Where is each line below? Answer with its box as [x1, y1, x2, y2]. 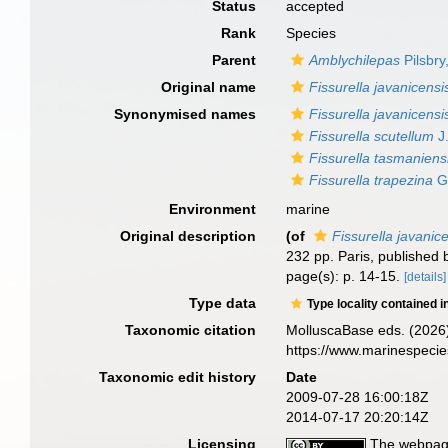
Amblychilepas [309, 52, 401, 68]
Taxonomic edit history [99, 369, 257, 385]
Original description [120, 228, 257, 244]
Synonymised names [114, 106, 257, 122]
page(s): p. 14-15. [286, 268, 405, 284]
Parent [212, 52, 257, 68]
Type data [189, 295, 257, 311]
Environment [169, 201, 257, 217]
